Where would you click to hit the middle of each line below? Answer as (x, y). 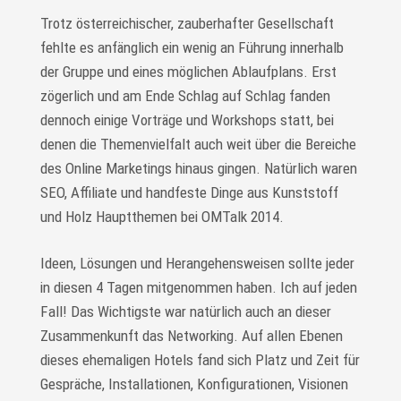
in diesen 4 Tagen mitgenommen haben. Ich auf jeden (198, 287)
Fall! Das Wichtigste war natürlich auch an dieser (185, 311)
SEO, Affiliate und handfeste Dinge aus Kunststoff (189, 192)
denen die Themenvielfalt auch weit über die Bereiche (198, 144)
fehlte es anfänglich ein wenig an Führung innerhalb (192, 47)
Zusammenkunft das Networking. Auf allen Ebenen (191, 335)
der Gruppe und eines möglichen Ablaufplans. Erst (188, 71)
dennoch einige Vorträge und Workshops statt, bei (187, 119)
